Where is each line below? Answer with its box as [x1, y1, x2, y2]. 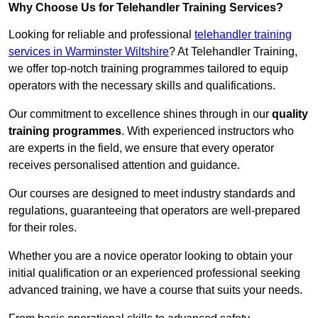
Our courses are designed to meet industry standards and [9, 187, 295, 200]
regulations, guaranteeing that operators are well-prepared [9, 204, 300, 217]
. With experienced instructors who [121, 125, 294, 138]
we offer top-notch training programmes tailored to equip [9, 62, 288, 75]
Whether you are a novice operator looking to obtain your [9, 250, 292, 263]
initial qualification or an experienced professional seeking [9, 267, 300, 280]
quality [272, 108, 308, 121]
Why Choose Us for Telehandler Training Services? [9, 1, 283, 14]
